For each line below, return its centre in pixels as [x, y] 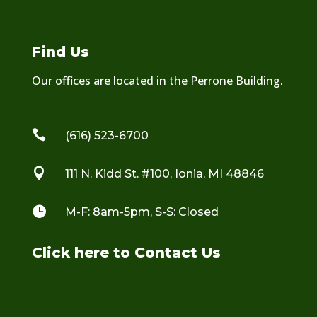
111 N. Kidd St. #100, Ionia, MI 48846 [164, 173]
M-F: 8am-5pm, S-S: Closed [142, 212]
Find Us [60, 51]
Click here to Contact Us [126, 252]
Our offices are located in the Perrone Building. [157, 80]
